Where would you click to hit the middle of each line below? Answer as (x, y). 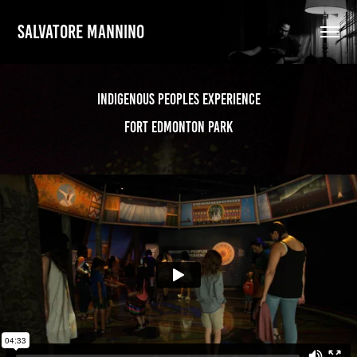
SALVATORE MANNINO (81, 31)
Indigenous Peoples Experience (178, 99)
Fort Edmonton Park (178, 127)
